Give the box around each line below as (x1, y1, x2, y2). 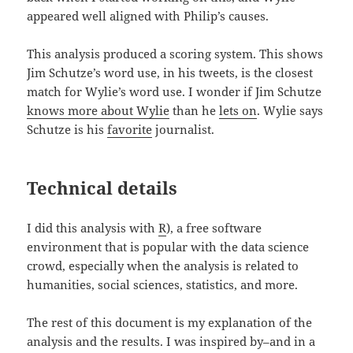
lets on (219, 102, 258, 119)
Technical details (27, 176, 178, 200)
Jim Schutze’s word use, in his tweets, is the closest (27, 65, 314, 81)
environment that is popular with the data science (27, 239, 310, 255)
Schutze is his (27, 121, 108, 138)
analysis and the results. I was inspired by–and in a (27, 333, 316, 350)
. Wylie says (257, 102, 324, 119)
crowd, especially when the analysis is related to (27, 258, 299, 274)
